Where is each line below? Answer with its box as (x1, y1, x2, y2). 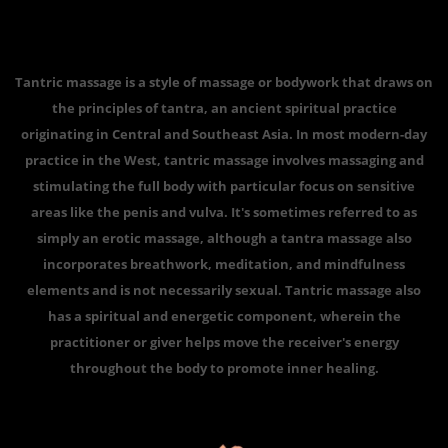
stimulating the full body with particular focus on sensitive (33, 177, 415, 196)
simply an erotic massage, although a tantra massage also (36, 229, 412, 248)
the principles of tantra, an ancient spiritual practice (51, 99, 397, 118)
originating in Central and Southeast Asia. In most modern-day (21, 125, 427, 144)
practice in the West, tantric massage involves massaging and (24, 151, 424, 170)
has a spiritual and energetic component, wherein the (47, 307, 401, 326)
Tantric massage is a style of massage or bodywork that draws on (15, 73, 433, 92)
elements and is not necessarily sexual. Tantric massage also (27, 281, 421, 300)
